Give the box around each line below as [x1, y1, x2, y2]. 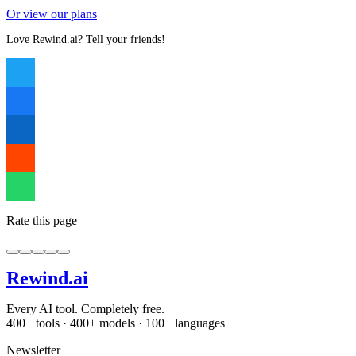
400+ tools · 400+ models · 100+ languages [6, 315, 225, 330]
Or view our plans [6, 6, 97, 21]
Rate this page [6, 213, 77, 227]
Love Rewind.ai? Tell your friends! [6, 33, 165, 46]
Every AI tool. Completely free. [6, 301, 164, 315]
